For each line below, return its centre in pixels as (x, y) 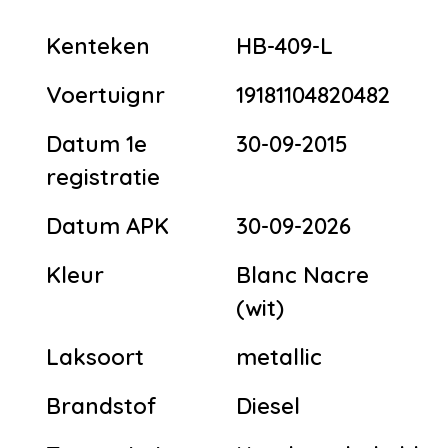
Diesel (268, 405)
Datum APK (107, 225)
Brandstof (101, 405)
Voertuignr (105, 94)
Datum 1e (96, 143)
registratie (103, 176)
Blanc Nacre (302, 274)
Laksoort (95, 356)
